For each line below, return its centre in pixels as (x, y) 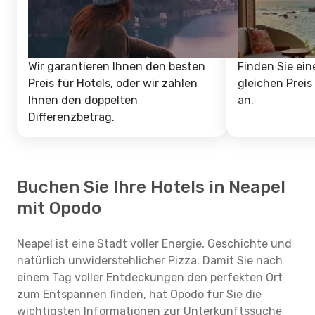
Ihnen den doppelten (83, 100)
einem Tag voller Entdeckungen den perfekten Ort (150, 277)
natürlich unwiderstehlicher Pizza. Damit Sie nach (150, 261)
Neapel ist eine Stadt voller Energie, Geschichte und (154, 244)
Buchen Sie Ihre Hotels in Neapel (151, 187)
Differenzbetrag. (71, 117)
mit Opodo (59, 208)
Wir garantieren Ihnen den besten (117, 66)
